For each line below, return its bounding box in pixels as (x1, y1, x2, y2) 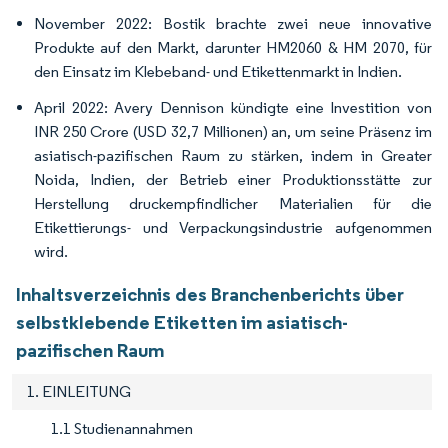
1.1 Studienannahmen (51, 419, 193, 439)
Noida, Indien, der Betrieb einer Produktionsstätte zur (34, 170, 432, 190)
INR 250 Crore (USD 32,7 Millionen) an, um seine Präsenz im (34, 122, 432, 142)
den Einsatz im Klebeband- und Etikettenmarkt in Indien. (34, 62, 402, 82)
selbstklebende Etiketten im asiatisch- (16, 310, 348, 335)
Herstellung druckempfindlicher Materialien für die (34, 194, 432, 214)
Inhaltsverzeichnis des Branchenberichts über (16, 282, 404, 307)
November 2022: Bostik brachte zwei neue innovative (34, 14, 432, 34)
